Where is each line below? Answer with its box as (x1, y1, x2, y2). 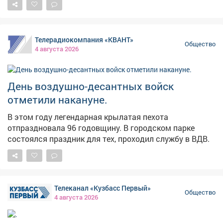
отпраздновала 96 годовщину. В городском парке (7, 122, 195, 133)
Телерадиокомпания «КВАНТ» (35, 35, 133, 45)
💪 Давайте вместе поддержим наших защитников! (7, 3, 200, 14)
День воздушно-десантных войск (7, 79, 174, 94)
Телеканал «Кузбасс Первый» (54, 183, 151, 193)
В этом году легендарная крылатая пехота (7, 111, 168, 122)
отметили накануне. (7, 93, 108, 107)
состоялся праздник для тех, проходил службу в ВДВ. (7, 133, 210, 144)
